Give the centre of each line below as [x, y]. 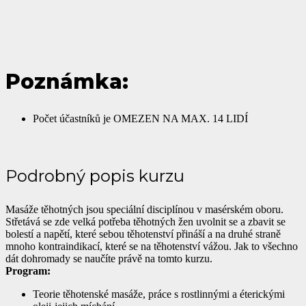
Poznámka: [67, 82]
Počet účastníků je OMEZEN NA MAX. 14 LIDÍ [140, 119]
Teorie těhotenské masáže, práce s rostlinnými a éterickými [159, 294]
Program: [28, 271]
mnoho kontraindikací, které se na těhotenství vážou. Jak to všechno [152, 247]
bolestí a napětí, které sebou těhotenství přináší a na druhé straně [143, 234]
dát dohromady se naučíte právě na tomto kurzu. [109, 259]
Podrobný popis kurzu [95, 176]
